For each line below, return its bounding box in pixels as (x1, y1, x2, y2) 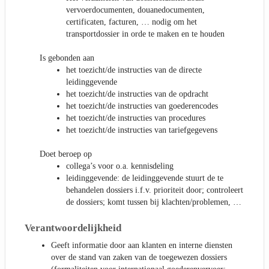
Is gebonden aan (40, 53, 94, 62)
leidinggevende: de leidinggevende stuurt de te (66, 174, 223, 183)
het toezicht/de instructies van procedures (66, 113, 205, 122)
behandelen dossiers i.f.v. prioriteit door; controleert (66, 186, 243, 195)
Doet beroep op (40, 150, 92, 159)
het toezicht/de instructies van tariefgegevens (66, 125, 217, 134)
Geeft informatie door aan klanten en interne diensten (51, 240, 232, 250)
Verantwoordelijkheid (25, 222, 121, 234)
